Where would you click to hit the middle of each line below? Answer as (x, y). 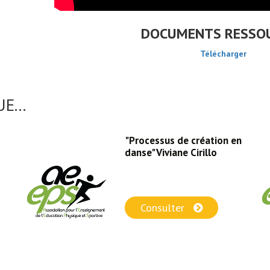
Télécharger (223, 54)
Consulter (164, 207)
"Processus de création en (183, 140)
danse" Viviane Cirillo (171, 152)
